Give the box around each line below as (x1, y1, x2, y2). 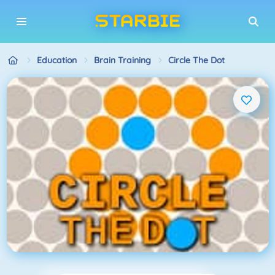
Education (36, 54, 77, 66)
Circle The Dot (168, 54, 225, 66)
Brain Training (93, 54, 151, 66)
